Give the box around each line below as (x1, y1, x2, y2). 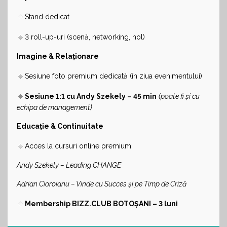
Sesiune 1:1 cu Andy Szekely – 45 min (25, 92, 157, 100)
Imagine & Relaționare (17, 52, 99, 60)
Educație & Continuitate (17, 122, 103, 130)
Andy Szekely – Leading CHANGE (17, 161, 121, 169)
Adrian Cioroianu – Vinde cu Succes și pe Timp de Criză (17, 179, 186, 188)
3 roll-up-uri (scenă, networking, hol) (25, 32, 145, 41)
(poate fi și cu (159, 92, 200, 100)
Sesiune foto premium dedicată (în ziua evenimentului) (25, 71, 202, 80)
